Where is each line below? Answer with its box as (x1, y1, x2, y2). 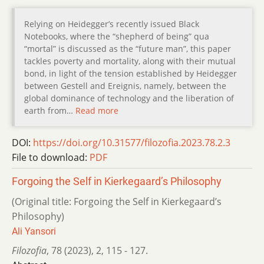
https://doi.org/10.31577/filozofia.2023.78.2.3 (33, 136, 230, 149)
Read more (75, 104, 118, 116)
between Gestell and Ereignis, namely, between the (24, 80, 226, 91)
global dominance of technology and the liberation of (24, 92, 234, 104)
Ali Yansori (12, 225, 56, 237)
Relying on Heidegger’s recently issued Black (24, 18, 199, 29)
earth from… (24, 104, 75, 116)
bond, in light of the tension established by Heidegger (24, 67, 237, 79)
